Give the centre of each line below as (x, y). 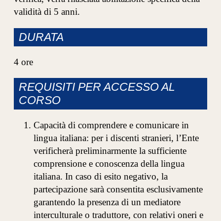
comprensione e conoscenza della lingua (109, 164)
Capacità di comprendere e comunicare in (111, 125)
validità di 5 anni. (47, 12)
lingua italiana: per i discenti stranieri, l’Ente (116, 138)
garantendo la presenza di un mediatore (107, 202)
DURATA (41, 37)
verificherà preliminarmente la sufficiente (110, 151)
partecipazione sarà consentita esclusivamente (118, 189)
